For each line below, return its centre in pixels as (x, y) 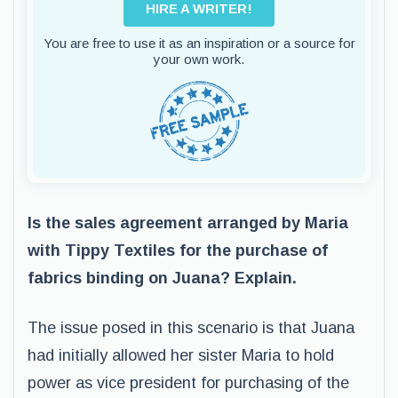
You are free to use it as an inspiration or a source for (199, 43)
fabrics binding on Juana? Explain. (162, 278)
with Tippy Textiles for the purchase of (178, 251)
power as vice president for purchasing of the (188, 383)
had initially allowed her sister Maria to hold (181, 355)
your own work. (199, 59)
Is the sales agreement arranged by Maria (188, 223)
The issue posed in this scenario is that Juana (191, 328)
